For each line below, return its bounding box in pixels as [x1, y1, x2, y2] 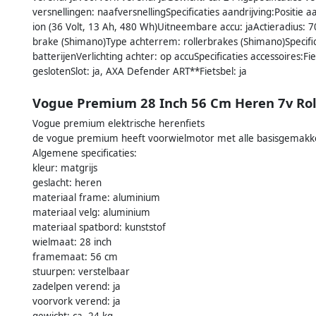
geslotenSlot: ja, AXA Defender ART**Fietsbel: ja [32, 65, 247, 78]
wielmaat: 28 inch [32, 235, 111, 248]
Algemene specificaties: [32, 146, 137, 159]
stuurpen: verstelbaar [32, 265, 130, 278]
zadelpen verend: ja [32, 279, 121, 293]
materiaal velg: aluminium [32, 205, 150, 219]
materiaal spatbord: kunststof [32, 220, 166, 233]
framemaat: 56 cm [32, 250, 118, 263]
